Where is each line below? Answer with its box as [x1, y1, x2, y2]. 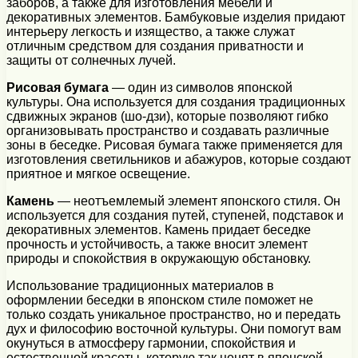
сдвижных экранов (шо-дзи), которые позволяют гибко [6, 109, 328, 123]
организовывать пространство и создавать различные [6, 123, 329, 137]
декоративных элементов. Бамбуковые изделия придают [6, 10, 345, 24]
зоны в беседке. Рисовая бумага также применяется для [6, 137, 343, 152]
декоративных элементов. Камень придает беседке [6, 222, 311, 237]
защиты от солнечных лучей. [6, 53, 176, 67]
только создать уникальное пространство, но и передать [6, 307, 340, 321]
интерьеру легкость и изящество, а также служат [6, 24, 295, 38]
